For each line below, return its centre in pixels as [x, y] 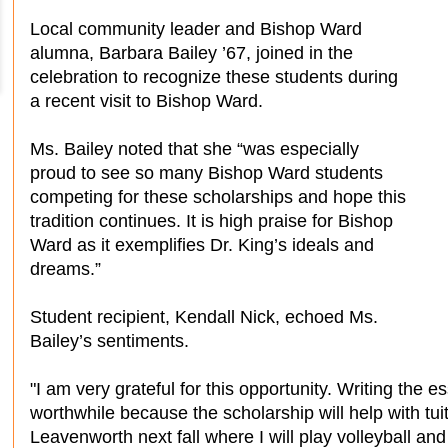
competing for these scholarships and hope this [218, 196]
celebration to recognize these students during [214, 76]
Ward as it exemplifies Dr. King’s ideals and [202, 244]
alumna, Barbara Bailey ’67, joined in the [191, 52]
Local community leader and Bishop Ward [196, 28]
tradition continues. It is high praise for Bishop [211, 220]
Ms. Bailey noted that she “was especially [194, 148]
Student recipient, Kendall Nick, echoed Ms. [204, 316]
